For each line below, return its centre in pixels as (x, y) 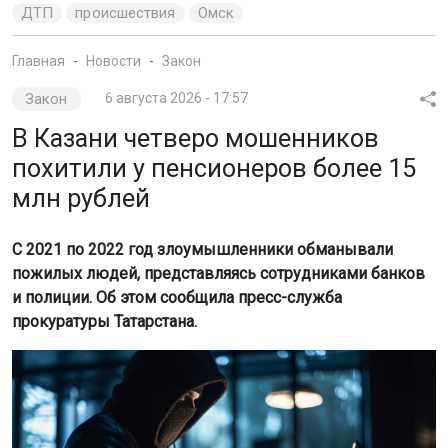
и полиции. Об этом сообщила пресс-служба (177, 297)
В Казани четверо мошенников (195, 138)
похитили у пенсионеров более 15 (214, 168)
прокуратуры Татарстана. (104, 321)
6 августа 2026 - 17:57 (176, 97)
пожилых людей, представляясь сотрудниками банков (218, 273)
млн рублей (81, 198)
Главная (38, 60)
